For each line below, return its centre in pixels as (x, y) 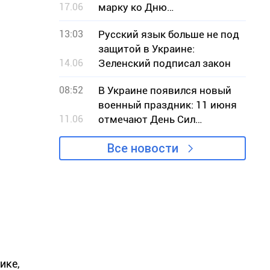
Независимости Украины (160, 22)
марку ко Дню (133, 7)
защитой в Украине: (146, 49)
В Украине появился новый (165, 90)
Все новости (143, 148)
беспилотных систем (149, 134)
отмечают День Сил (147, 119)
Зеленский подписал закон (165, 63)
